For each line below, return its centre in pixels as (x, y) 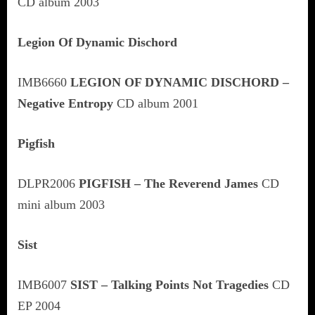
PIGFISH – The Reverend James (168, 183)
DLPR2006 (48, 183)
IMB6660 (44, 82)
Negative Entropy (65, 103)
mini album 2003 (61, 204)
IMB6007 (44, 284)
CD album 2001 (156, 103)
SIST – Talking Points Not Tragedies (169, 284)
